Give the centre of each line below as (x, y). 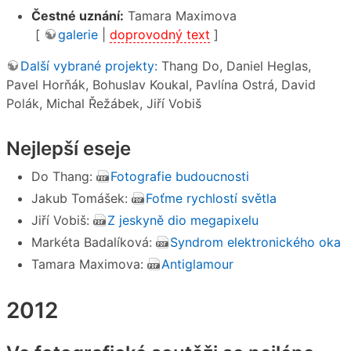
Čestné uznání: (78, 16)
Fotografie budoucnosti (180, 176)
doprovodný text (160, 35)
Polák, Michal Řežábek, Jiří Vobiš (104, 104)
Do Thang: (64, 176)
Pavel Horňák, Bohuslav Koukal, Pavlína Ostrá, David (161, 85)
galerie (78, 35)
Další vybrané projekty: (89, 66)
